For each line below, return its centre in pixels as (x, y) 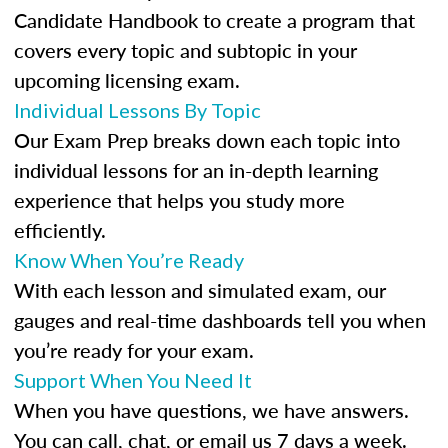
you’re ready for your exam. (134, 350)
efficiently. (60, 230)
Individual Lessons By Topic (137, 110)
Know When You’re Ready (129, 260)
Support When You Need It (133, 380)
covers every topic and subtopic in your (185, 50)
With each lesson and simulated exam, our (200, 290)
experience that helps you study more (179, 200)
